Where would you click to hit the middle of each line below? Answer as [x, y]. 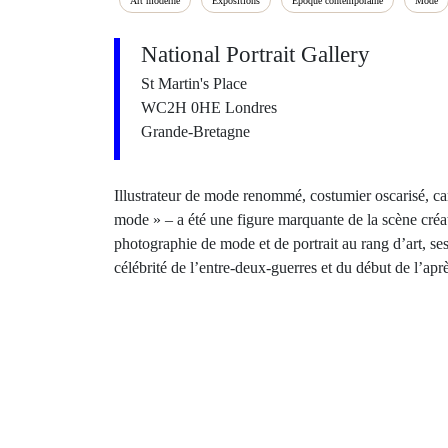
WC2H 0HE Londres [209, 107]
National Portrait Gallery [255, 54]
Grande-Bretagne [195, 131]
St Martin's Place [194, 83]
